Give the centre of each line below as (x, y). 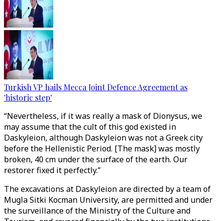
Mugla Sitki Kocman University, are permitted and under (108, 200)
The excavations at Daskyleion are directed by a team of (107, 189)
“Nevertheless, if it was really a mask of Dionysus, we (103, 116)
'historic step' (28, 97)
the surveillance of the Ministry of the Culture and (97, 211)
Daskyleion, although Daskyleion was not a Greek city (103, 138)
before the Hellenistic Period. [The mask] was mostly (102, 148)
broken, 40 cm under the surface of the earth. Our (96, 159)
